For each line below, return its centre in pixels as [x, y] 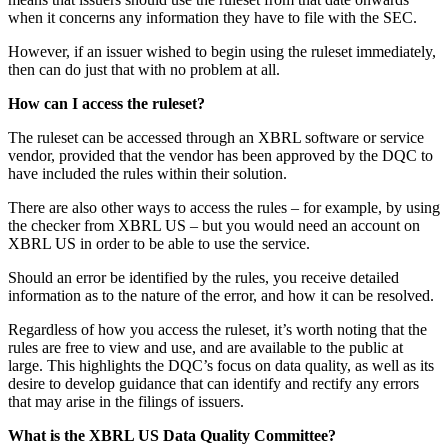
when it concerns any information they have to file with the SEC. [212, 18]
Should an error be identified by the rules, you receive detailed [203, 278]
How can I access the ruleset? [106, 104]
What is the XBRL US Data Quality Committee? [172, 436]
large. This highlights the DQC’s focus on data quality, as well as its [221, 366]
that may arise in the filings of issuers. [126, 402]
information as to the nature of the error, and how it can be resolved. [221, 296]
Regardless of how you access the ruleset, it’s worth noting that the [217, 330]
